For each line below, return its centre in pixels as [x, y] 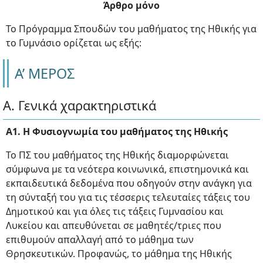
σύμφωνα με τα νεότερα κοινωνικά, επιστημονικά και [127, 169]
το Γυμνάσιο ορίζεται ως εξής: [74, 43]
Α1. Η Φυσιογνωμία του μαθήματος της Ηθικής [117, 131]
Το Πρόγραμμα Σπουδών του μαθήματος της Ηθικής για [131, 29]
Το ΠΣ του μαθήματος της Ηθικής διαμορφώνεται [117, 155]
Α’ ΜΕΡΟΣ [45, 73]
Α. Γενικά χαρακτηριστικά [80, 105]
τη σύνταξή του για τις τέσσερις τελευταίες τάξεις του [128, 197]
